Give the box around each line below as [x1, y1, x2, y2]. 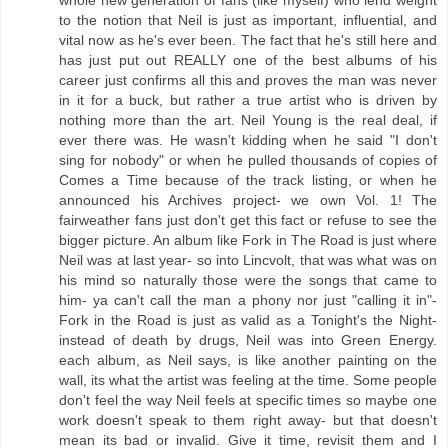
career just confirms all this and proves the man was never [59, 72, 437, 89]
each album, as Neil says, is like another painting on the [59, 352, 437, 369]
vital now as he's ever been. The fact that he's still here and [59, 32, 437, 49]
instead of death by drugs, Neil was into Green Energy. [59, 332, 437, 349]
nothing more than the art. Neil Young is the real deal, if [59, 112, 437, 129]
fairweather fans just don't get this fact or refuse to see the [59, 212, 437, 229]
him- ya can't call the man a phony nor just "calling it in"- [59, 292, 437, 309]
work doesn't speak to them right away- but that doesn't [59, 412, 437, 429]
